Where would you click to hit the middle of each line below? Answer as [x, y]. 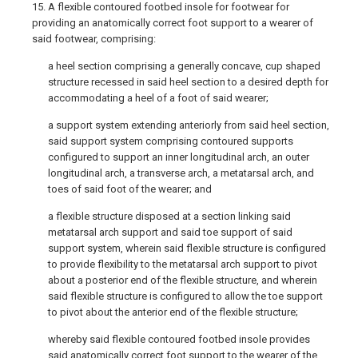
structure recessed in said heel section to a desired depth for [188, 82]
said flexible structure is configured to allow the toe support [185, 296]
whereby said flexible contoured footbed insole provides [179, 339]
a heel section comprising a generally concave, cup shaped [184, 66]
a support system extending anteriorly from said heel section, [189, 125]
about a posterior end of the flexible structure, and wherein [183, 280]
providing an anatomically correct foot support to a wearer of [173, 23]
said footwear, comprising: [94, 39]
